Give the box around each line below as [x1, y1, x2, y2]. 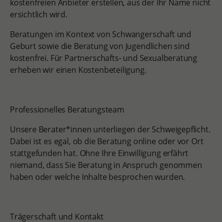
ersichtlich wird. [9, 9, 69, 20]
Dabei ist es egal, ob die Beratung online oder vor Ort [9, 136, 204, 147]
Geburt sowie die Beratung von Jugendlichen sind [9, 41, 190, 52]
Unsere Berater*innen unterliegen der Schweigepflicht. [9, 124, 211, 135]
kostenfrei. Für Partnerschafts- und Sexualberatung [9, 53, 198, 64]
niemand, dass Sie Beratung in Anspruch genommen [9, 160, 202, 171]
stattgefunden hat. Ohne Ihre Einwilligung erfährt [9, 148, 189, 159]
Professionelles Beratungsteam [9, 104, 124, 115]
